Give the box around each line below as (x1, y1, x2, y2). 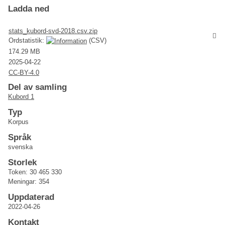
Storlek (8, 158, 37, 168)
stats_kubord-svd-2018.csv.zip (9, 27, 97, 35)
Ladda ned (8, 4, 49, 14)
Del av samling (8, 82, 67, 92)
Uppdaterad (8, 192, 54, 202)
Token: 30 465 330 (8, 168, 62, 176)
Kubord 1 (8, 93, 34, 101)
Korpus (8, 118, 29, 126)
